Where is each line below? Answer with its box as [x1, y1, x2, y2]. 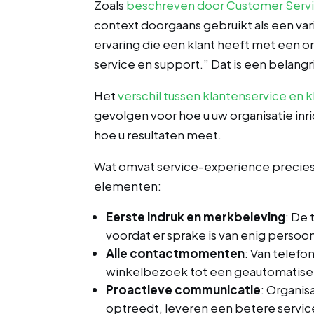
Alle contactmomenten [106, 245, 245, 261]
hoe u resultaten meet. [94, 126, 222, 142]
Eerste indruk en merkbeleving [106, 208, 286, 224]
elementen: [94, 177, 162, 193]
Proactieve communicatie [106, 281, 261, 297]
